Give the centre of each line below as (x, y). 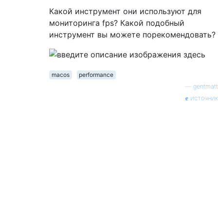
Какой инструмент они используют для (125, 11)
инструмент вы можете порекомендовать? (132, 34)
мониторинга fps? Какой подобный (117, 23)
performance (96, 75)
